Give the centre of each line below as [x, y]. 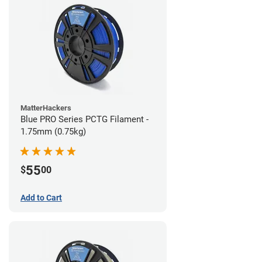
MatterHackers [46, 108]
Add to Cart [41, 197]
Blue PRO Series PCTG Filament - [85, 119]
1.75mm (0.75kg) [53, 131]
